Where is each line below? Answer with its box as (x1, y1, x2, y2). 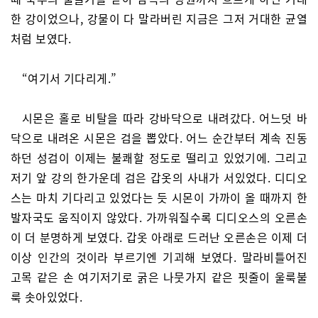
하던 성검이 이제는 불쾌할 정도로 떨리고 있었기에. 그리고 (11, 149, 307, 167)
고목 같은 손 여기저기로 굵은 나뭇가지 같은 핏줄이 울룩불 (11, 268, 307, 286)
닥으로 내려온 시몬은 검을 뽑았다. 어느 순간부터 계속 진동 (11, 129, 307, 147)
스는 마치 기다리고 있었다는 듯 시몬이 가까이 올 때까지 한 (11, 189, 307, 207)
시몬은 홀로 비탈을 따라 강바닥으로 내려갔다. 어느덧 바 (22, 109, 307, 127)
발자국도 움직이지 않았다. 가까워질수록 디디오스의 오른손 (11, 209, 307, 226)
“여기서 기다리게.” (22, 70, 117, 87)
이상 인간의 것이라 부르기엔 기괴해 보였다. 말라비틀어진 (11, 248, 307, 266)
